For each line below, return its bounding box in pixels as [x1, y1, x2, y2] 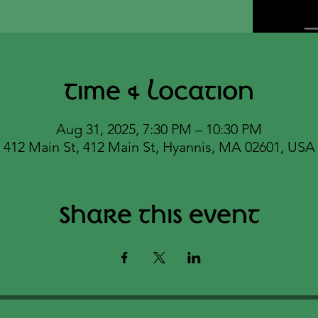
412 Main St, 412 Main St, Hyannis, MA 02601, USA [3, 138, 315, 155]
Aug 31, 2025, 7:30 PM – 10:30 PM [56, 121, 262, 138]
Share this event [58, 202, 260, 228]
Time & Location [64, 79, 254, 104]
